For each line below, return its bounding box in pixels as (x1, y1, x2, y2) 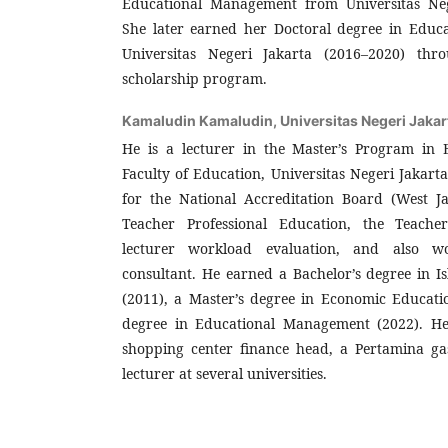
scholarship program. (122, 68, 267, 88)
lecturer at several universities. (122, 363, 327, 383)
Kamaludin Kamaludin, (122, 111, 280, 129)
